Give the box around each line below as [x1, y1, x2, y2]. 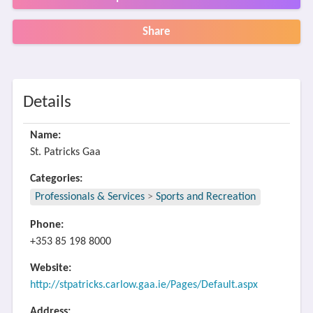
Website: [29, 263, 71, 274]
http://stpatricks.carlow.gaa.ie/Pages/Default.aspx [29, 279, 258, 291]
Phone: [29, 219, 64, 231]
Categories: [29, 173, 82, 184]
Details [22, 94, 71, 111]
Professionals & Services [34, 191, 145, 203]
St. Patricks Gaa [29, 147, 101, 158]
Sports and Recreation [155, 191, 256, 203]
